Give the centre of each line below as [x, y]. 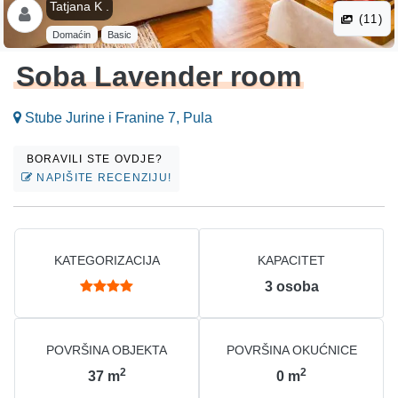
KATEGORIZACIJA [107, 261]
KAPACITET [291, 261]
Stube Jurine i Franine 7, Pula [117, 118]
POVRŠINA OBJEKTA [107, 350]
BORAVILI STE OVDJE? [96, 159]
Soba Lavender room [159, 77]
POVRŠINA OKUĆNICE [291, 350]
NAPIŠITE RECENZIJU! [103, 178]
